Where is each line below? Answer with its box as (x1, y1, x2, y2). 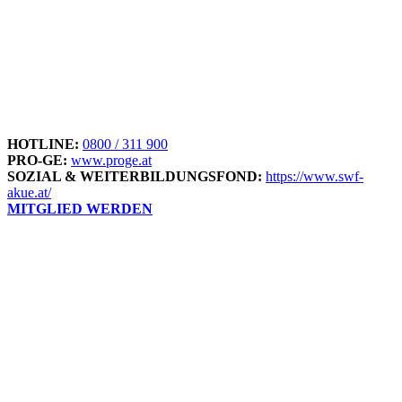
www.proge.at (71, 153, 152, 169)
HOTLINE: (7, 136, 79, 153)
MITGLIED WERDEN (7, 201, 153, 217)
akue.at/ (7, 185, 51, 201)
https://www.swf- (266, 169, 363, 185)
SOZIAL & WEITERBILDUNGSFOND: (7, 169, 262, 185)
